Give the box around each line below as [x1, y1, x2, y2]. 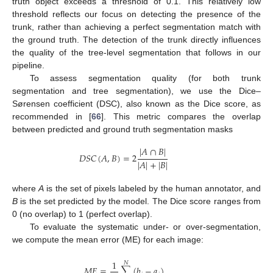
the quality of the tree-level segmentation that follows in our [12, 48, 261, 58]
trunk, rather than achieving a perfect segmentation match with [12, 22, 261, 32]
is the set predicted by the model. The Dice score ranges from [18, 196, 261, 207]
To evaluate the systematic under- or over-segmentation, [29, 222, 261, 232]
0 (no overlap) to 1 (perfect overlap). [12, 209, 152, 219]
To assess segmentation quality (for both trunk [29, 73, 261, 83]
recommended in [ [12, 112, 92, 122]
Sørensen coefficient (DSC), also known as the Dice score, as [12, 99, 261, 109]
